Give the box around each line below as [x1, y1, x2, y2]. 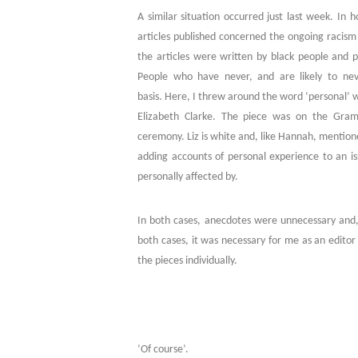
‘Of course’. [137, 343, 189, 356]
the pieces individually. [137, 255, 237, 268]
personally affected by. [137, 171, 238, 184]
